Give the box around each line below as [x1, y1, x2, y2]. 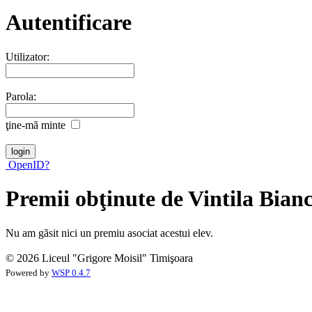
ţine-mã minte [6, 118, 65, 131]
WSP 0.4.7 [52, 267, 91, 278]
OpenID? [6, 158, 49, 171]
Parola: [6, 90, 36, 102]
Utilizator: [6, 50, 49, 63]
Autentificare [6, 10, 132, 36]
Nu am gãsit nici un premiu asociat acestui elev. [6, 226, 213, 239]
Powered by [6, 267, 52, 278]
